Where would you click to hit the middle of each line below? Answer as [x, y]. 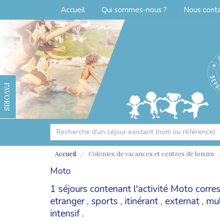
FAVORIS [7, 97]
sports [105, 201]
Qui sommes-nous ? [134, 10]
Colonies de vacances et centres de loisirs [151, 154]
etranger [67, 201]
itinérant [141, 201]
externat [182, 201]
